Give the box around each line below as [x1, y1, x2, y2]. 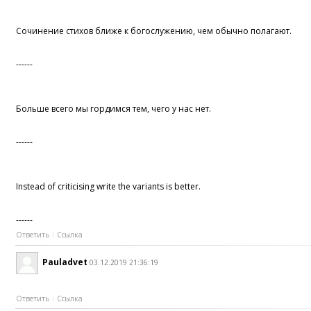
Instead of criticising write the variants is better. [16, 180, 201, 193]
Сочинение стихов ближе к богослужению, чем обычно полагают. [16, 25, 292, 37]
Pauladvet [42, 255, 88, 268]
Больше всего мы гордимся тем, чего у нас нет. [16, 103, 212, 115]
